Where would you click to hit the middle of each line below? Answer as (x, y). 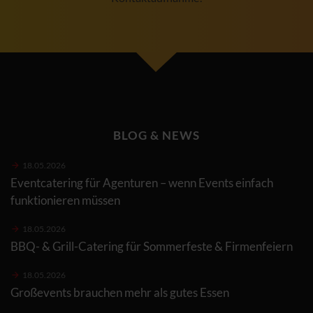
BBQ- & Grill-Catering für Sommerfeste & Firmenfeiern (152, 246)
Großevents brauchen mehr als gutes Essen (120, 292)
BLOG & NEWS (156, 135)
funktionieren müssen (65, 200)
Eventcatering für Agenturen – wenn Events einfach (142, 182)
